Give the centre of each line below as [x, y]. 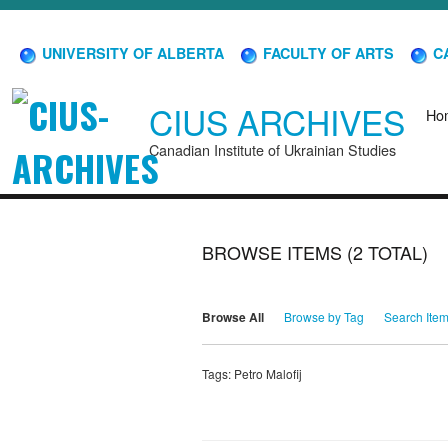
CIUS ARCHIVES [277, 122]
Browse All [233, 317]
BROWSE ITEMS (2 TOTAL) [315, 252]
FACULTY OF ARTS [326, 52]
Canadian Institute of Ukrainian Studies [272, 150]
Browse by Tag [324, 317]
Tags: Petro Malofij [252, 373]
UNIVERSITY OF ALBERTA [131, 52]
